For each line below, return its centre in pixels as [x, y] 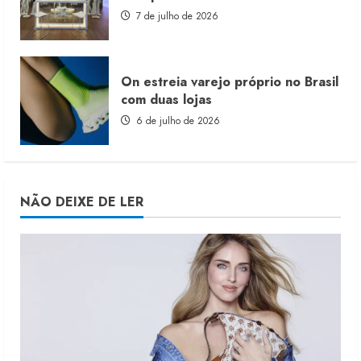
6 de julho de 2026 [176, 120]
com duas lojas [166, 99]
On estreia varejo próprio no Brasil [230, 81]
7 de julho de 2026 [176, 16]
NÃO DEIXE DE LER [82, 202]
